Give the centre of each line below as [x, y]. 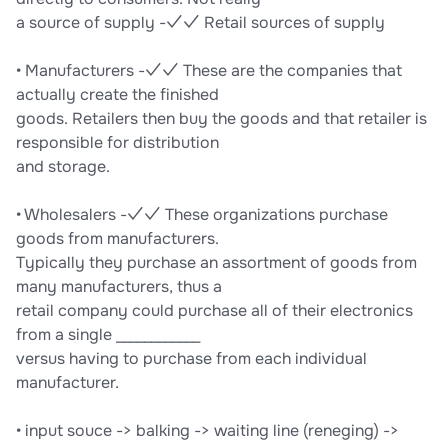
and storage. [63, 167]
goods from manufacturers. [117, 239]
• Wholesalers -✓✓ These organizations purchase [202, 215]
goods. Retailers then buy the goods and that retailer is [221, 119]
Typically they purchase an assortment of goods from [216, 263]
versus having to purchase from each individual [191, 359]
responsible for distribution [117, 143]
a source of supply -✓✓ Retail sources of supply [200, 23]
